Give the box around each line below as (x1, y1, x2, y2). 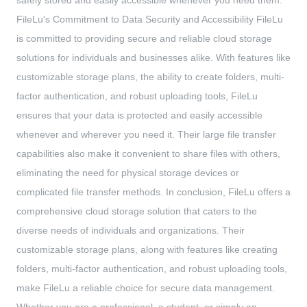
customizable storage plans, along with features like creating (16, 244, 278, 256)
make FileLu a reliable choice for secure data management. (16, 282, 275, 294)
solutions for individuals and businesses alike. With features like (16, 52, 291, 64)
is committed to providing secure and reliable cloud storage (16, 33, 272, 45)
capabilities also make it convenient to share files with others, (16, 148, 280, 160)
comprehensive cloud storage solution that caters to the (16, 206, 257, 217)
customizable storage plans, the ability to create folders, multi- (16, 71, 284, 83)
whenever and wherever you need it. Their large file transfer (16, 129, 276, 140)
